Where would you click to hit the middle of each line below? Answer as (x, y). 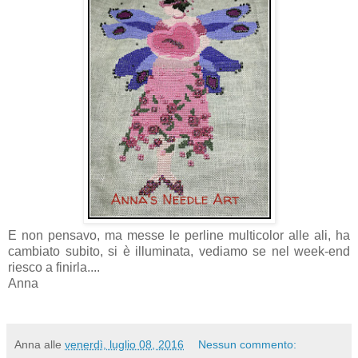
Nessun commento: (248, 344)
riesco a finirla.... (54, 267)
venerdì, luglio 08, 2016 (124, 344)
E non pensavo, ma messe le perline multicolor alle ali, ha (179, 235)
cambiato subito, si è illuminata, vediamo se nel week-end (179, 251)
